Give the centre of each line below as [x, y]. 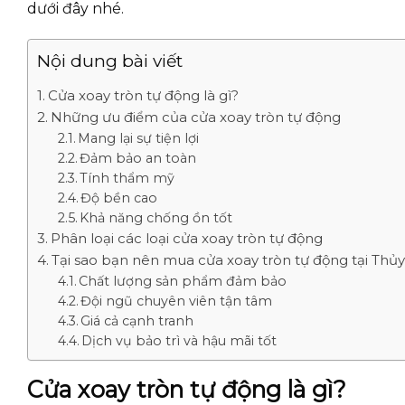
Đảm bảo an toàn [138, 158]
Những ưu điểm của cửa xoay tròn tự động [196, 117]
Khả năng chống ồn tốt [156, 217]
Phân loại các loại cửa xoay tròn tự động [187, 238]
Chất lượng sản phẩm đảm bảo [183, 281]
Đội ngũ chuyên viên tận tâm [177, 301]
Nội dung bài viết [110, 61]
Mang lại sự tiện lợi [139, 138]
